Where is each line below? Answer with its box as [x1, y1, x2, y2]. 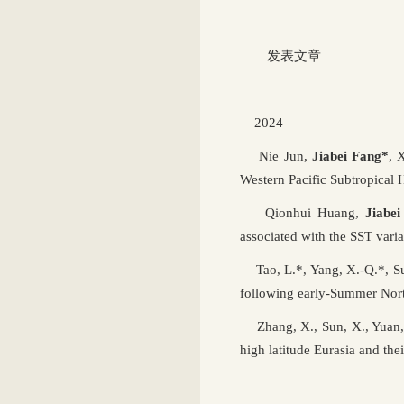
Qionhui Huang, [240, 205, 366, 220]
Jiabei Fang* [307, 148, 390, 163]
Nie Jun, [259, 148, 308, 163]
